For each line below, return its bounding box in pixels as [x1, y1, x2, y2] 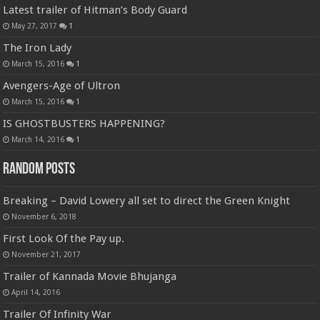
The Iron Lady [3, 41, 72, 55]
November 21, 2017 [11, 250, 81, 259]
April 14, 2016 [11, 288, 61, 297]
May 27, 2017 [11, 21, 58, 31]
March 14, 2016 [11, 135, 65, 144]
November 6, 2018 [11, 212, 77, 221]
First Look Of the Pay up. [3, 232, 125, 246]
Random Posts [3, 161, 76, 179]
